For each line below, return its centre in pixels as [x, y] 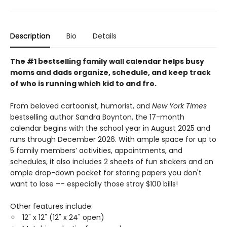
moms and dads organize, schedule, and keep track [110, 72]
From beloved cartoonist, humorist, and [81, 106]
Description [30, 36]
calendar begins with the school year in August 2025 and [110, 128]
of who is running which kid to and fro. [83, 83]
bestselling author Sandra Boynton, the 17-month [97, 117]
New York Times [179, 106]
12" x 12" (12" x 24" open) [63, 217]
